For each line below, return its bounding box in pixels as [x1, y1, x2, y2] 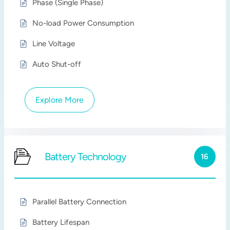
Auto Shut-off [32, 60, 82, 69]
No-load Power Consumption [32, 18, 135, 28]
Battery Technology [45, 150, 127, 163]
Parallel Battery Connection [32, 197, 127, 206]
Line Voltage [32, 39, 75, 48]
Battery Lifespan [32, 218, 90, 227]
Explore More [35, 95, 84, 105]
